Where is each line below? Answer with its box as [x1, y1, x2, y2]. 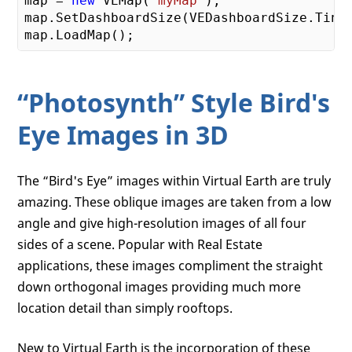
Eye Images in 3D [17, 117, 229, 152]
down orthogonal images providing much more [17, 277, 302, 295]
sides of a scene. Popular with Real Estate [17, 235, 263, 253]
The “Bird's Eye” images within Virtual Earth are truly [17, 171, 332, 189]
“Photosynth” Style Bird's [17, 85, 331, 119]
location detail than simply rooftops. [17, 299, 233, 317]
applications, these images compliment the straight [17, 256, 324, 274]
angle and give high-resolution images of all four [17, 214, 307, 232]
